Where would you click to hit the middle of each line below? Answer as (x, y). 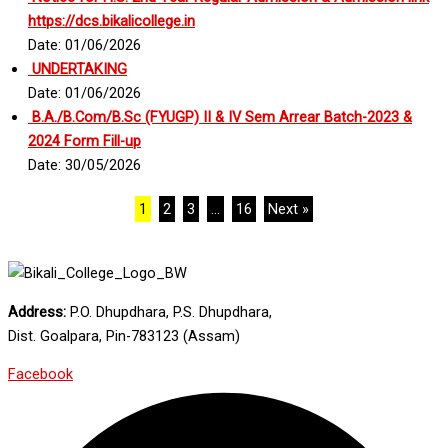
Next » (288, 208)
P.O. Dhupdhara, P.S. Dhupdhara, (169, 311)
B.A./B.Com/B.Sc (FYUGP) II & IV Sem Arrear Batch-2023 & (220, 116)
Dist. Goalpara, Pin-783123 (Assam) (124, 335)
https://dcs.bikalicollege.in (111, 20)
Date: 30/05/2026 (84, 164)
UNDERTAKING (77, 68)
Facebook (40, 374)
